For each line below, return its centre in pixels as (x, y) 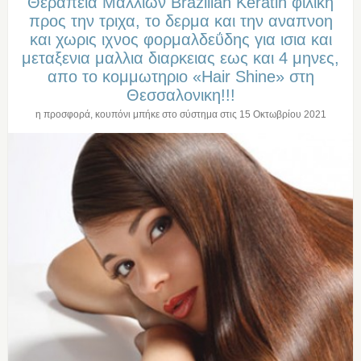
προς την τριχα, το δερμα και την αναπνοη (180, 21)
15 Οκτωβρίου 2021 (282, 115)
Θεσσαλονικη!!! (180, 95)
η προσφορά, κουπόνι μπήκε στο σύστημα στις (137, 115)
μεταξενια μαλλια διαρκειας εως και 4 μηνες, (180, 58)
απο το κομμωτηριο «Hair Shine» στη (180, 77)
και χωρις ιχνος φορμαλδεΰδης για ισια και (180, 40)
